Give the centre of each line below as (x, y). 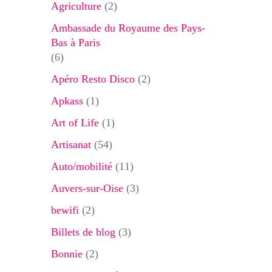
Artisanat (71, 144)
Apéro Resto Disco (93, 79)
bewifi (65, 210)
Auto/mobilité (81, 166)
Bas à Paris (75, 42)
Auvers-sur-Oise (87, 188)
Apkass (67, 101)
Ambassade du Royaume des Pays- (128, 28)
